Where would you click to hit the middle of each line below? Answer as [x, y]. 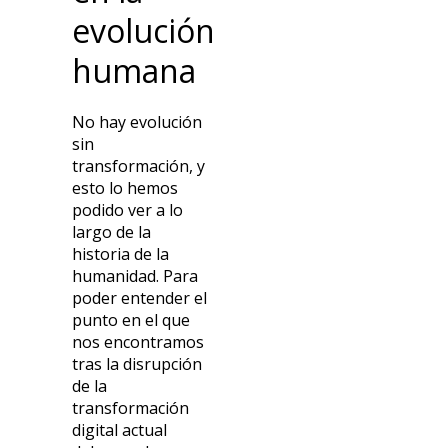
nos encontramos [138, 342]
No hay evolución [137, 122]
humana [134, 71]
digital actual [120, 430]
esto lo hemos [125, 188]
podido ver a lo [128, 210]
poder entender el [140, 298]
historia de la [121, 254]
